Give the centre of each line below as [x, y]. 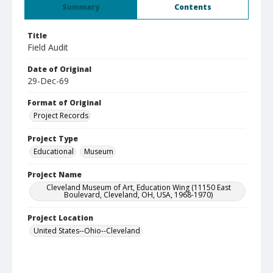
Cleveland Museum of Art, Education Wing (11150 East [138, 187]
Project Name [55, 175]
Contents [193, 7]
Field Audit [48, 47]
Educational [54, 151]
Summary [81, 7]
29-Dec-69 [48, 81]
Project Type [53, 139]
